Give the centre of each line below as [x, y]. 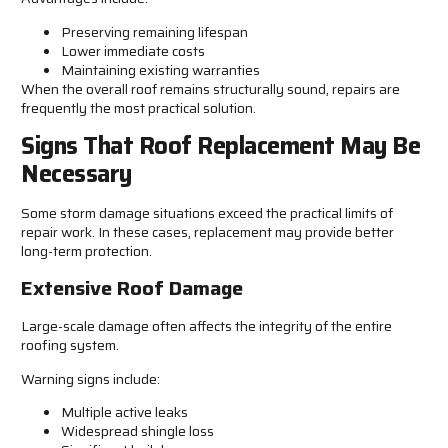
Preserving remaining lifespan [154, 31]
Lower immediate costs [133, 50]
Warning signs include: [90, 378]
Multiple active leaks [124, 412]
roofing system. [70, 345]
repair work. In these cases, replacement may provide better [207, 232]
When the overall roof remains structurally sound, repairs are [210, 88]
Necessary [76, 174]
